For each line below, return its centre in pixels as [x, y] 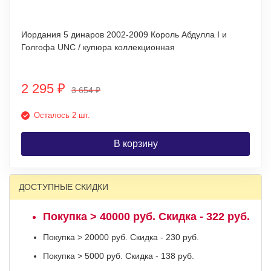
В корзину [135, 144]
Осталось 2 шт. [62, 115]
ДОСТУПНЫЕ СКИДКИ [64, 187]
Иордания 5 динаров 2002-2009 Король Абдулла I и [124, 34]
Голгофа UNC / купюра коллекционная [98, 47]
